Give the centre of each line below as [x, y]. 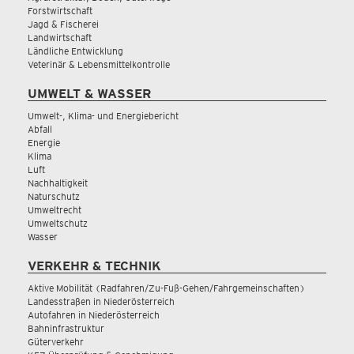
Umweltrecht [55, 210]
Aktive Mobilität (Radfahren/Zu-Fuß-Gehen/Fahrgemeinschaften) [166, 288]
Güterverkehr [56, 342]
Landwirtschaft [60, 38]
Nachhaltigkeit [58, 183]
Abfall [40, 129]
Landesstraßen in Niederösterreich [101, 301]
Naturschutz [54, 196]
